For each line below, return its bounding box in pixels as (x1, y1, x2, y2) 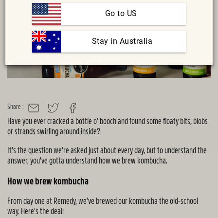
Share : (7, 103, 24, 110)
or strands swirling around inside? (7, 127, 100, 136)
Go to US (105, 9, 137, 18)
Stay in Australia (91, 36, 153, 46)
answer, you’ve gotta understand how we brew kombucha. (7, 156, 167, 165)
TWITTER (47, 108, 70, 116)
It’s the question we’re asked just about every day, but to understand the (7, 146, 207, 155)
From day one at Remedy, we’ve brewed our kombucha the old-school (7, 197, 198, 205)
